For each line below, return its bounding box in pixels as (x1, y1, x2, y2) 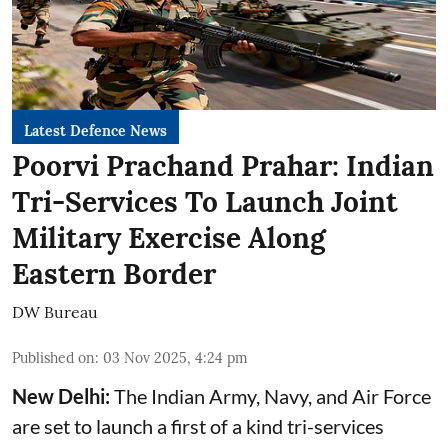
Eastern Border (12, 255, 216, 292)
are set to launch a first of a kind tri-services (12, 413, 384, 438)
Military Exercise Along (12, 219, 326, 256)
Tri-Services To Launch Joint (12, 183, 398, 220)
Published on (12, 348, 95, 367)
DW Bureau (12, 301, 98, 322)
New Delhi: (12, 383, 110, 408)
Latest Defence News (24, 121, 167, 140)
